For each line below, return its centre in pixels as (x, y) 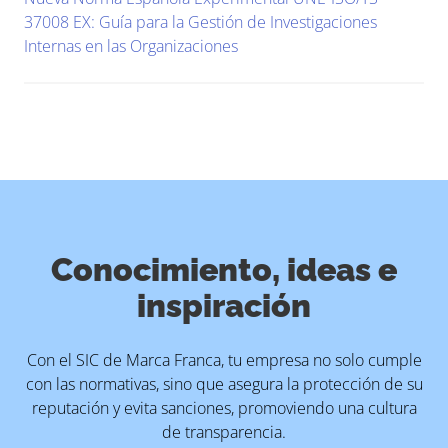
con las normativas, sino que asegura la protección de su (224, 384)
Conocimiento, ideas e (224, 269)
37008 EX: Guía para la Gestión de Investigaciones (200, 22)
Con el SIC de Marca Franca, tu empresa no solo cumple (224, 360)
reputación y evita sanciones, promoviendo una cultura (224, 408)
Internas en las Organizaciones (131, 46)
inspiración (224, 305)
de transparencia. (224, 432)
